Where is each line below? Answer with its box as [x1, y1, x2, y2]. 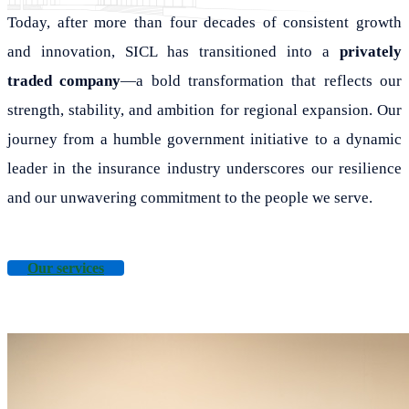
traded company [7, 71, 121, 89]
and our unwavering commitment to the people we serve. [7, 188, 372, 206]
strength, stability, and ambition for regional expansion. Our [7, 100, 402, 119]
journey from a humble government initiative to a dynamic [7, 130, 402, 148]
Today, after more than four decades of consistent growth [7, 13, 402, 31]
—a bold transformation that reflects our [121, 71, 403, 89]
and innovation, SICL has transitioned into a [7, 42, 340, 60]
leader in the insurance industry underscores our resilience [7, 159, 402, 177]
